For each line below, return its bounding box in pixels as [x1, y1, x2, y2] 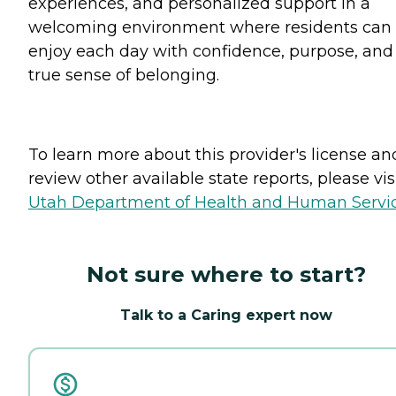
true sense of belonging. [28, 65, 219, 85]
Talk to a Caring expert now [120, 306, 332, 324]
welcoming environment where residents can [28, 17, 392, 37]
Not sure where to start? [87, 261, 366, 287]
